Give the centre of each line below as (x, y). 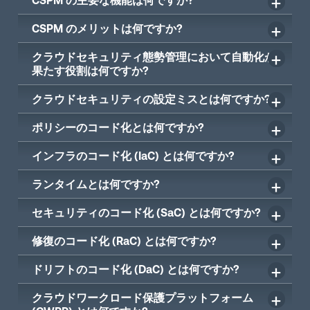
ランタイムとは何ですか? (96, 184)
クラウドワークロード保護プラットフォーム (143, 297)
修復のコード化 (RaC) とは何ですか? (125, 240)
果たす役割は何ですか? (91, 70)
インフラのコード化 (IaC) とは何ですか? (134, 155)
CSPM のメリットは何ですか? (108, 28)
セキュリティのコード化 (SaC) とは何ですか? (147, 212)
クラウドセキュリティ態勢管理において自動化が (154, 56)
